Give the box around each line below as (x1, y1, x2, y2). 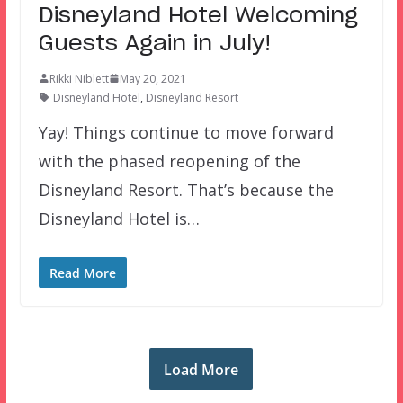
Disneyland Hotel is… (38, 207, 200, 229)
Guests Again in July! (38, 32, 271, 55)
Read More (49, 264, 116, 282)
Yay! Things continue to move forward (38, 121, 334, 143)
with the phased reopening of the (38, 149, 300, 172)
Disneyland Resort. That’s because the (38, 178, 334, 201)
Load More (164, 359, 239, 380)
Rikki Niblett (49, 70, 109, 86)
